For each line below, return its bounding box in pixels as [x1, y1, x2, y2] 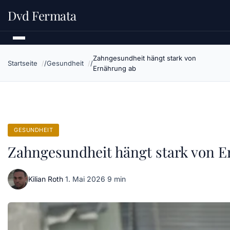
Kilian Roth [28, 175, 63, 183]
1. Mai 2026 [65, 175, 105, 183]
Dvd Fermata [8, 7, 76, 24]
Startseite [8, 59, 37, 67]
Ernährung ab [93, 64, 136, 72]
